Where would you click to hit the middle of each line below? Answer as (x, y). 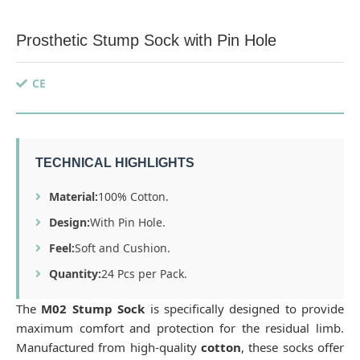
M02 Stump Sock (93, 308)
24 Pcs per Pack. (144, 273)
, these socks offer (292, 347)
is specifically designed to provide (244, 308)
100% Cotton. (133, 196)
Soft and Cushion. (123, 247)
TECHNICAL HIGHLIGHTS (115, 162)
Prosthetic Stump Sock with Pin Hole (146, 40)
